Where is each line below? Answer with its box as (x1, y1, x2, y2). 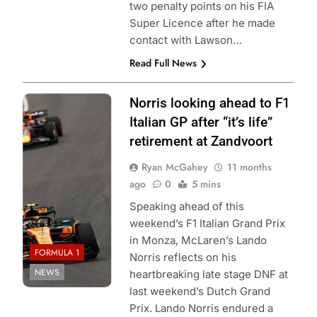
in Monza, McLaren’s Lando (129, 234, 267, 248)
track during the (23, 112, 100, 126)
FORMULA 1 (35, 246, 79, 259)
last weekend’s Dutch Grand (129, 284, 270, 299)
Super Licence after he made (129, 16, 275, 30)
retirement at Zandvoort (129, 133, 272, 150)
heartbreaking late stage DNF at (129, 267, 288, 282)
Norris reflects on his (129, 250, 236, 265)
